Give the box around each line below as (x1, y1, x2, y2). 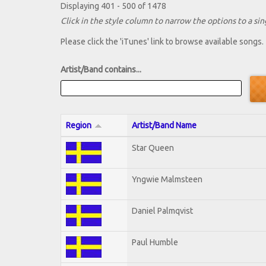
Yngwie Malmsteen (132, 174, 202, 184)
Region (66, 120, 91, 130)
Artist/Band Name (132, 120, 197, 130)
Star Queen (132, 142, 174, 153)
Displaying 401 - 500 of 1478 (61, 1, 166, 11)
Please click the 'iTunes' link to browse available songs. (61, 37, 264, 47)
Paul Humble (132, 237, 178, 247)
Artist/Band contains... (61, 65, 141, 75)
